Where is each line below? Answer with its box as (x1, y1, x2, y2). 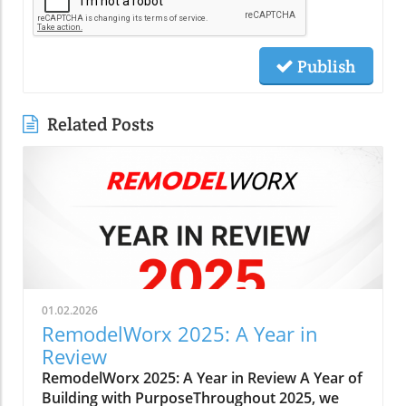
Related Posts (47, 111, 154, 136)
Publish (294, 54, 355, 77)
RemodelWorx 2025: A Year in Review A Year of (42, 367, 362, 388)
